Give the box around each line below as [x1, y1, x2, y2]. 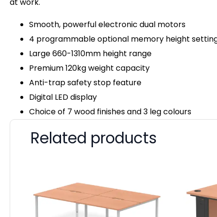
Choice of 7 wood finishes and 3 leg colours [29, 106, 191, 118]
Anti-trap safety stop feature [29, 77, 141, 89]
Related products [31, 127, 157, 149]
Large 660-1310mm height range [29, 48, 152, 60]
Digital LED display [29, 92, 97, 103]
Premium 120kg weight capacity [29, 62, 150, 74]
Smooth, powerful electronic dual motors [29, 19, 186, 31]
